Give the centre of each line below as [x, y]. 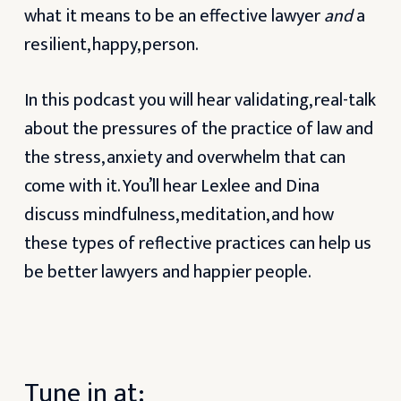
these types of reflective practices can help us [197, 243]
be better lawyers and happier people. [167, 272]
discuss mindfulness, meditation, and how [179, 215]
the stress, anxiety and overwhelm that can [184, 158]
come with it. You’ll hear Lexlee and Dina [171, 186]
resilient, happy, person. [111, 45]
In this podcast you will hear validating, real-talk [200, 100]
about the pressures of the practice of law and [198, 129]
